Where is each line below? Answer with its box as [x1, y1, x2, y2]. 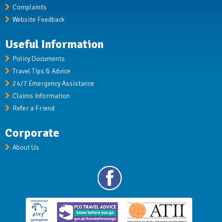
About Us [12, 143, 39, 152]
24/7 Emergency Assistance [12, 79, 94, 88]
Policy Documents [12, 55, 65, 63]
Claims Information [12, 92, 70, 101]
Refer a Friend [12, 104, 55, 113]
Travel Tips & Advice [12, 67, 70, 76]
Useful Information [5, 37, 104, 52]
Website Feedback [12, 15, 65, 24]
